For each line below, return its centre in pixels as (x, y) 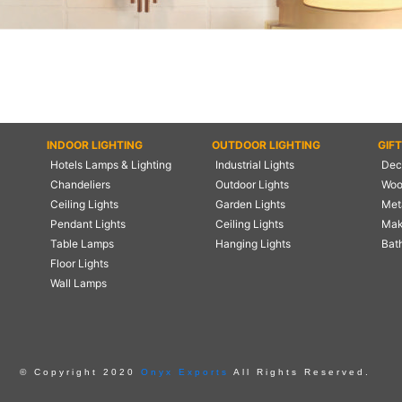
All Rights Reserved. (299, 372)
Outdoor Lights (253, 184)
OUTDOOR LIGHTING (267, 145)
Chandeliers (80, 184)
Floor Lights (79, 263)
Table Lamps (82, 244)
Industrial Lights (255, 165)
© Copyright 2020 (77, 372)
